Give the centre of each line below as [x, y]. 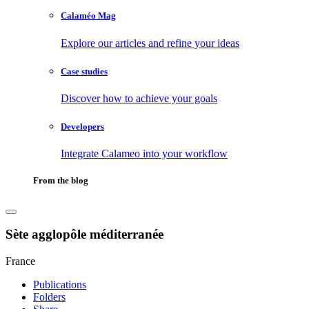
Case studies [84, 71]
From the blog [61, 181]
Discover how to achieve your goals [139, 98]
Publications [60, 284]
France [20, 261]
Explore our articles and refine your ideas [150, 43]
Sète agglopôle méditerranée [84, 235]
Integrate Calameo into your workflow [144, 154]
